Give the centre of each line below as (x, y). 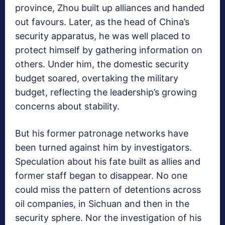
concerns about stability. (67, 106)
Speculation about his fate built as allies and (108, 162)
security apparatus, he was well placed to (103, 36)
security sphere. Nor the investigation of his (108, 218)
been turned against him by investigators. (103, 148)
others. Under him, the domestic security (102, 64)
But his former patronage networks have (102, 134)
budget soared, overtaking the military (97, 78)
